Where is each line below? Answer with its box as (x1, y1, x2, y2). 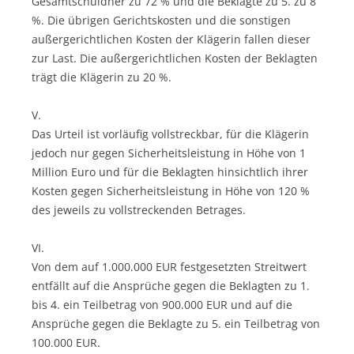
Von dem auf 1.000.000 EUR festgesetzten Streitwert (32, 258, 307, 274)
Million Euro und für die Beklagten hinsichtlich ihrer (32, 164, 308, 179)
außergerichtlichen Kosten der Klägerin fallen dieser (32, 31, 311, 47)
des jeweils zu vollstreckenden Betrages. (32, 201, 246, 217)
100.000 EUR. (32, 334, 100, 350)
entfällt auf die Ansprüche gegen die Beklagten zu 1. (32, 277, 310, 293)
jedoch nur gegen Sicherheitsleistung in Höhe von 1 (32, 145, 306, 160)
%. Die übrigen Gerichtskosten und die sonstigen (32, 12, 291, 28)
